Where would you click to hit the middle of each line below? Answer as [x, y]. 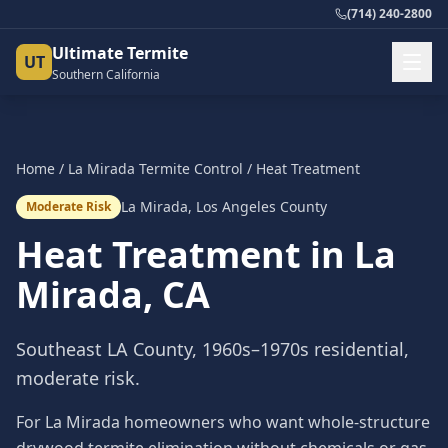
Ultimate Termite [120, 53]
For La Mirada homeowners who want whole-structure [223, 422]
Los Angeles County [261, 206]
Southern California [106, 74]
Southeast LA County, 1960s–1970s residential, [212, 349]
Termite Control [189, 168]
